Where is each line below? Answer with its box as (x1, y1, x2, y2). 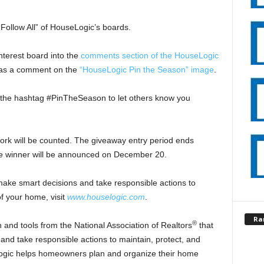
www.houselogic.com (67, 192, 145, 202)
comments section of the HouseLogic (80, 51, 219, 60)
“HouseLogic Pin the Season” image (79, 65, 214, 74)
